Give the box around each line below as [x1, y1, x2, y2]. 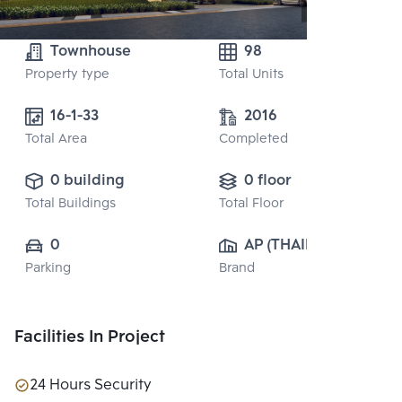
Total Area [25, 129, 87, 151]
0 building [50, 169, 125, 194]
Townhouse [50, 39, 131, 65]
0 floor [244, 169, 292, 194]
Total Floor [219, 194, 284, 215]
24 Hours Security [30, 373, 152, 398]
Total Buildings [25, 194, 116, 215]
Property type [25, 65, 109, 86]
